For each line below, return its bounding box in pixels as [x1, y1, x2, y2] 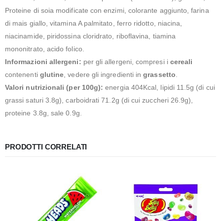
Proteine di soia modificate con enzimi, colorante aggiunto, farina [5, 6, 209, 15]
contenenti [5, 71, 40, 79]
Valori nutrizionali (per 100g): [5, 83, 104, 92]
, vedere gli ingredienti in [64, 71, 144, 79]
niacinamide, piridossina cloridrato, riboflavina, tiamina [5, 32, 176, 40]
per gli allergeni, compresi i [81, 58, 170, 66]
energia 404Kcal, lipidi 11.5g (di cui [103, 83, 215, 92]
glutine [39, 71, 64, 79]
